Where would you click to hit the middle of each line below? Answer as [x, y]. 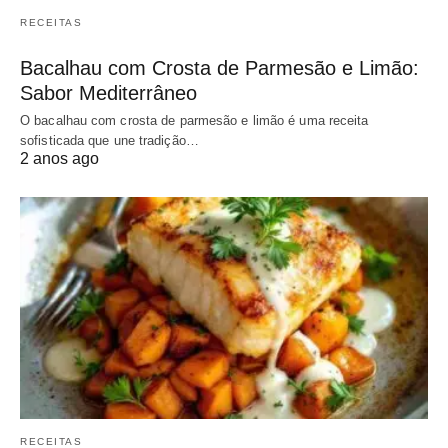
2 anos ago [59, 159]
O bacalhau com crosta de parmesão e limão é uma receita [194, 121]
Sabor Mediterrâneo [108, 93]
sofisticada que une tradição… [109, 141]
